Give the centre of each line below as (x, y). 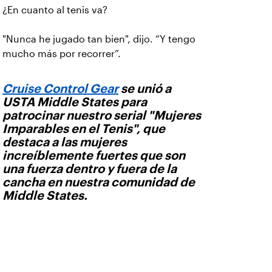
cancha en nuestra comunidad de (99, 182)
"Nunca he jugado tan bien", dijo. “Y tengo (99, 39)
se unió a (145, 88)
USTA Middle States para (75, 102)
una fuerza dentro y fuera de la (90, 168)
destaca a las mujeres (65, 142)
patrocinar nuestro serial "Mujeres (102, 115)
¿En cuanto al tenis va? (55, 10)
